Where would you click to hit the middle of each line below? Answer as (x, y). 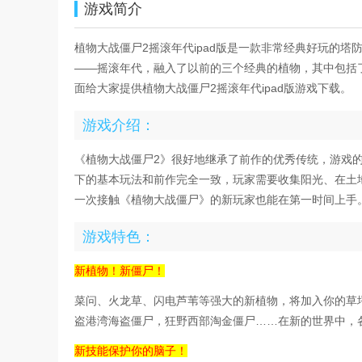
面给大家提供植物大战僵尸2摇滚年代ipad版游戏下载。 (213, 88)
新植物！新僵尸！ (120, 271)
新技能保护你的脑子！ (131, 351)
